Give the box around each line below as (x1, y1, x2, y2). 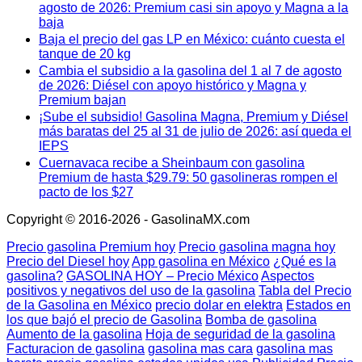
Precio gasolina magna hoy (179, 239, 335, 254)
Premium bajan (39, 92, 126, 107)
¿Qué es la (273, 254, 336, 268)
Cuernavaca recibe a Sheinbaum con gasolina (39, 155, 305, 170)
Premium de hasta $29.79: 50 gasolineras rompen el (39, 170, 338, 184)
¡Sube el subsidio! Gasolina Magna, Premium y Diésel (39, 109, 348, 124)
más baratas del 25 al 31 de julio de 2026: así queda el (39, 124, 351, 138)
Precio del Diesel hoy (6, 254, 129, 268)
